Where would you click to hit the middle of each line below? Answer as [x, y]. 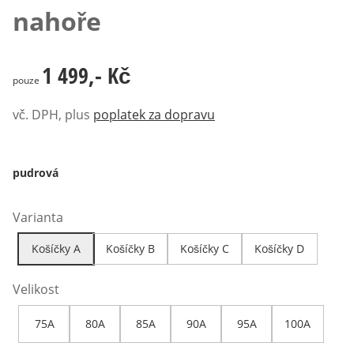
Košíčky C [205, 249]
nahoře [57, 21]
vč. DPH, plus [51, 115]
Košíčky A [56, 249]
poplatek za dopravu [154, 115]
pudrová [36, 173]
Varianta [38, 218]
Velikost [36, 290]
